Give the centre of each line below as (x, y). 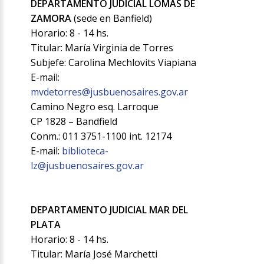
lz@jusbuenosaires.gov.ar (88, 166)
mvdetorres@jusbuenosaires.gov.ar (110, 92)
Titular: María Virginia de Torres (102, 48)
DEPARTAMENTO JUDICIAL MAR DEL (110, 210)
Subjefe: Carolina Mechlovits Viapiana (114, 63)
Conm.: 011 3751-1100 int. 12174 (101, 136)
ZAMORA (51, 19)
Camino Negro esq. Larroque (95, 107)
